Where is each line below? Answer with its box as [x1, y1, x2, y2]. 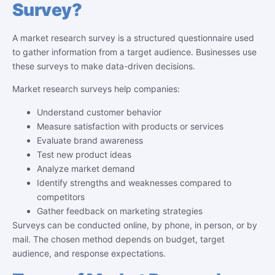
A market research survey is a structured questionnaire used [12, 32, 254, 43]
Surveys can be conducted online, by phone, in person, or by [12, 219, 257, 230]
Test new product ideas [37, 149, 131, 160]
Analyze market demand [37, 163, 135, 174]
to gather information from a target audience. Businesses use [12, 46, 257, 57]
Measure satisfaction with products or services [37, 120, 223, 131]
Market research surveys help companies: [12, 83, 180, 95]
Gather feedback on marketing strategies [37, 205, 203, 216]
